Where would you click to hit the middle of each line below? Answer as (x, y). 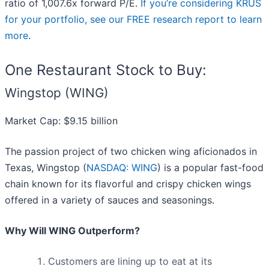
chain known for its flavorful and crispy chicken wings (128, 184)
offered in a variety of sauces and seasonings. (110, 200)
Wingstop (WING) (57, 93)
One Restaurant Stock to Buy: (106, 70)
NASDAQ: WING (122, 168)
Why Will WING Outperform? (72, 231)
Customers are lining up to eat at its (130, 261)
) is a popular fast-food (210, 168)
